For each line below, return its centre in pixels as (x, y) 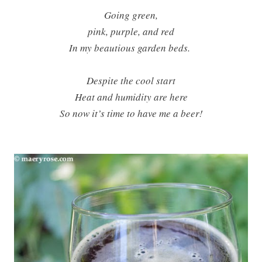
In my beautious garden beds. (131, 48)
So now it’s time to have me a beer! (131, 113)
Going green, (131, 15)
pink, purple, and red (131, 32)
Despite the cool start (131, 81)
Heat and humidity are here (131, 97)
